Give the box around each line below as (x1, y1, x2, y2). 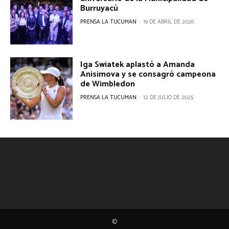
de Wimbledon (80, 77, 135, 91)
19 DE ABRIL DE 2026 (143, 17, 194, 27)
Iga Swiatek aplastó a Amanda (80, 57, 195, 72)
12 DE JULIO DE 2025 (143, 93, 194, 102)
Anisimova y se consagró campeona (80, 67, 216, 81)
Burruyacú (80, 2, 119, 16)
